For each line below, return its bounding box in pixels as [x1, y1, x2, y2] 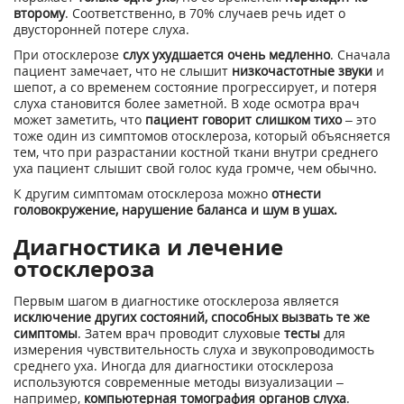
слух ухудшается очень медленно [123, 46, 330, 64]
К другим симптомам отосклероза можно [14, 185, 271, 203]
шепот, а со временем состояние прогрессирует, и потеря [14, 78, 377, 96]
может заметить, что [14, 111, 145, 129]
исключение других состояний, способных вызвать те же [14, 308, 370, 326]
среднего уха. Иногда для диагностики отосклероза [14, 357, 334, 375]
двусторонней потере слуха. [14, 21, 189, 39]
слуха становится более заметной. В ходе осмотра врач [14, 95, 360, 113]
